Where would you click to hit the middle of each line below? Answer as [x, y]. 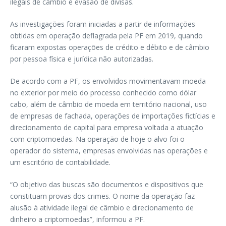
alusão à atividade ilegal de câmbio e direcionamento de [102, 208]
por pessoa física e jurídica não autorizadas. [82, 59]
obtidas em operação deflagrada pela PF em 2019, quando [106, 36]
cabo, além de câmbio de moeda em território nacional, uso [108, 104]
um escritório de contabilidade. [60, 162]
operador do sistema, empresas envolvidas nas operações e [109, 151]
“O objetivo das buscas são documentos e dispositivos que [107, 185]
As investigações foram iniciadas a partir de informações [103, 24]
